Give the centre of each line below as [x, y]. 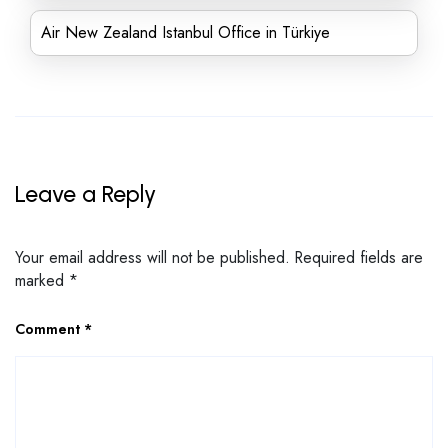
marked [42, 280]
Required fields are [359, 257]
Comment [49, 328]
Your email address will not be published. [152, 257]
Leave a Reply [85, 194]
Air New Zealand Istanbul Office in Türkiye [185, 32]
